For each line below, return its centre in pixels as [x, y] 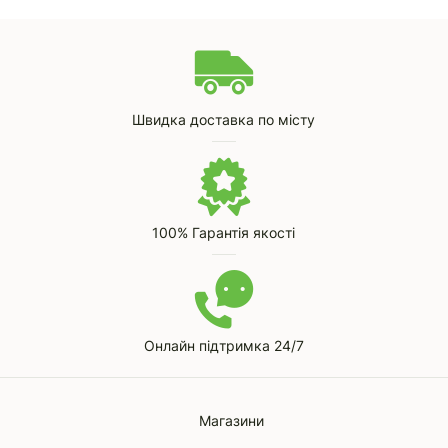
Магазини [231, 420]
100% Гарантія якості [224, 232]
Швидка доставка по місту [224, 119]
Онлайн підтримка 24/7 [223, 345]
